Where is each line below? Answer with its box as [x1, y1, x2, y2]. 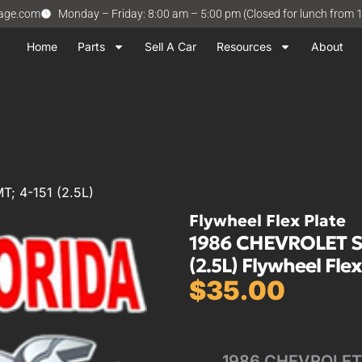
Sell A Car [145, 40, 196, 53]
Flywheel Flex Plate [189, 210, 346, 232]
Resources [217, 40, 271, 53]
